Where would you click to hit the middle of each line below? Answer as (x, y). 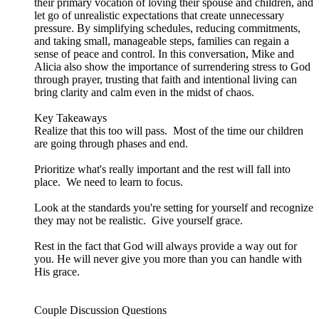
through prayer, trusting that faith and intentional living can (166, 80)
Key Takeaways (70, 118)
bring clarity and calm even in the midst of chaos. (144, 93)
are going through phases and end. (114, 144)
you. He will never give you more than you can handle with (168, 259)
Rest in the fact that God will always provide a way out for (166, 246)
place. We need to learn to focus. (109, 182)
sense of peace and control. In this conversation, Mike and (164, 54)
